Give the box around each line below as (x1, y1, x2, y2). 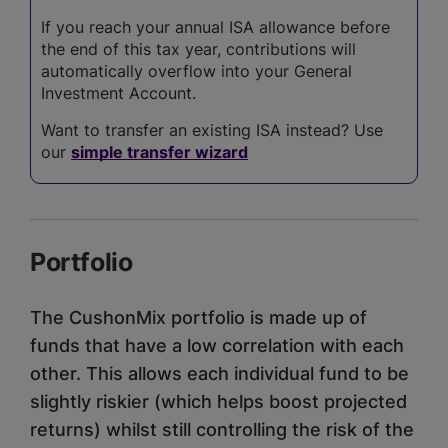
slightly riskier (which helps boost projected (30, 390, 407, 412)
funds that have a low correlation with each (30, 334, 404, 356)
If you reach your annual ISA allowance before (41, 16, 390, 37)
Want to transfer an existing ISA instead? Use (41, 119, 383, 140)
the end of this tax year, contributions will (41, 38, 356, 59)
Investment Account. (41, 82, 196, 103)
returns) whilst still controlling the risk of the (30, 418, 414, 440)
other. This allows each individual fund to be (30, 362, 409, 384)
